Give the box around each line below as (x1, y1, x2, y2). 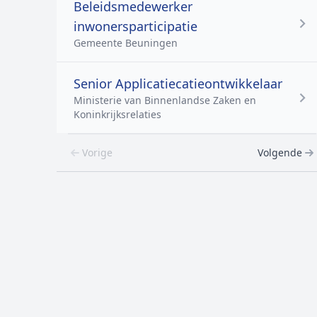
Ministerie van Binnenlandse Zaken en (74, 93, 256, 107)
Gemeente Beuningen (74, 36, 178, 50)
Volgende (258, 146, 302, 159)
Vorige (82, 146, 113, 159)
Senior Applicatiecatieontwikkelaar (74, 75, 282, 92)
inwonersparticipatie (74, 18, 197, 35)
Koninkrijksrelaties (74, 108, 161, 121)
